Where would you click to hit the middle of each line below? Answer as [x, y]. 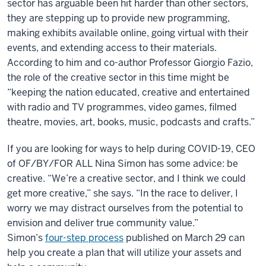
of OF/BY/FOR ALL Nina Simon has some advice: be [123, 163]
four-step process [84, 237]
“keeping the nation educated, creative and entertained [129, 92]
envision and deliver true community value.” [103, 223]
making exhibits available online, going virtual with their [128, 33]
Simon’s [25, 237]
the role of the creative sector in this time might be [118, 77]
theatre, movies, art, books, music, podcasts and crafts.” [131, 122]
